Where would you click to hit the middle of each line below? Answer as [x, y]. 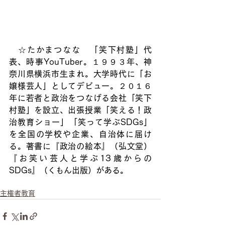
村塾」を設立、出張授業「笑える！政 [80, 110]
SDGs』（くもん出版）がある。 [69, 171]
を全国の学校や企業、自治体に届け [80, 134]
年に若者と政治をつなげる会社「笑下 [80, 98]
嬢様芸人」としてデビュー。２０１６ [80, 86]
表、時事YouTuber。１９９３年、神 [80, 62]
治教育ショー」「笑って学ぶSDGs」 [80, 122]
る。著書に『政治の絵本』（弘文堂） [80, 146]
